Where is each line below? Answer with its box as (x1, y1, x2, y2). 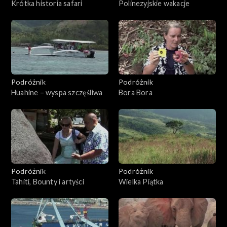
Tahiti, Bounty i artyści (11, 177, 84, 186)
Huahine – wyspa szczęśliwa (11, 88, 103, 97)
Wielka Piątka (119, 177, 164, 186)
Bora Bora (119, 88, 153, 97)
